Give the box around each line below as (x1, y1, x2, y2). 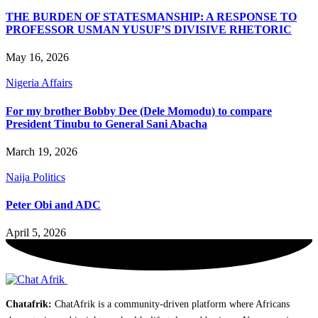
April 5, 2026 (6, 226, 66, 239)
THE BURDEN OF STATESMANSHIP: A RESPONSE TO (6, 11, 297, 23)
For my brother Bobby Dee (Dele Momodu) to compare (6, 104, 272, 117)
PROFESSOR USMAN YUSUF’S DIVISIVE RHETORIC (6, 23, 292, 36)
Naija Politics (6, 170, 65, 183)
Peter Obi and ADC (6, 199, 101, 212)
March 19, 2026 (6, 145, 77, 158)
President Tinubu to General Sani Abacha (6, 117, 207, 130)
